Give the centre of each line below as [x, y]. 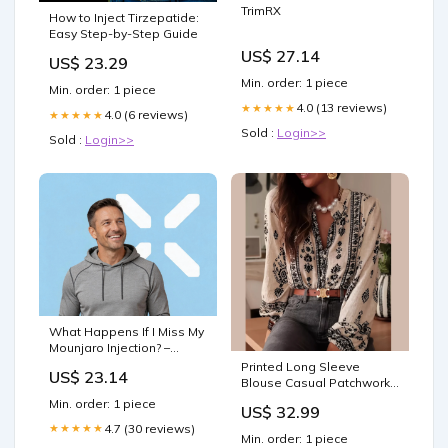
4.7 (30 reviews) [149, 428]
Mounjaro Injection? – [109, 347]
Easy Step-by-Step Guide [123, 34]
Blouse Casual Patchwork [315, 383]
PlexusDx [76, 363]
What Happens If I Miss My [126, 331]
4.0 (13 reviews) [341, 108]
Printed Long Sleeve [300, 367]
